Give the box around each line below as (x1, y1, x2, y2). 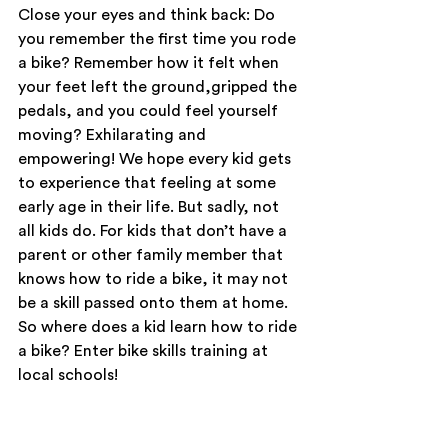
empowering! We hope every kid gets (18, 151, 295, 167)
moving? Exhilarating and (18, 127, 210, 143)
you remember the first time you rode (18, 31, 300, 47)
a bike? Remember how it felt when (18, 55, 283, 71)
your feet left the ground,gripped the (18, 79, 301, 95)
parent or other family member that (18, 247, 287, 263)
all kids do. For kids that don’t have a (18, 223, 291, 239)
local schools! (18, 367, 118, 383)
